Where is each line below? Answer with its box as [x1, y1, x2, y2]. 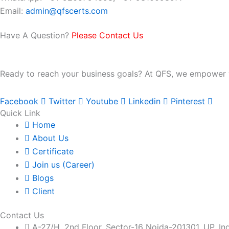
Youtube [86, 96, 118, 107]
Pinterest [171, 96, 205, 107]
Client [32, 186, 55, 197]
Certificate [32, 146, 74, 157]
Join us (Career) [32, 159, 95, 170]
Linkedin [128, 96, 161, 107]
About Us [32, 133, 68, 144]
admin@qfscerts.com [26, 5, 108, 16]
